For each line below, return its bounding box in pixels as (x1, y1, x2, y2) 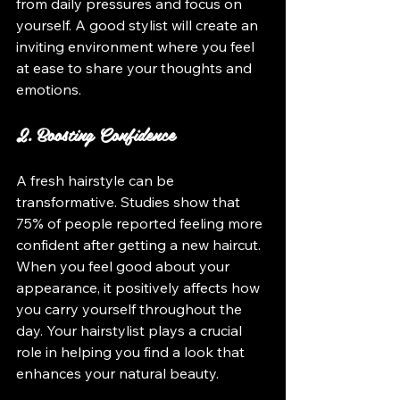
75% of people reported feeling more (16, 214, 266, 232)
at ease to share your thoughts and (16, 59, 255, 77)
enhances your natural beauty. (16, 364, 219, 382)
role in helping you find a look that (16, 343, 248, 361)
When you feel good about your (16, 257, 233, 275)
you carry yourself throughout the (16, 300, 246, 318)
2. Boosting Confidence (16, 120, 175, 148)
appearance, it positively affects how (16, 279, 263, 296)
